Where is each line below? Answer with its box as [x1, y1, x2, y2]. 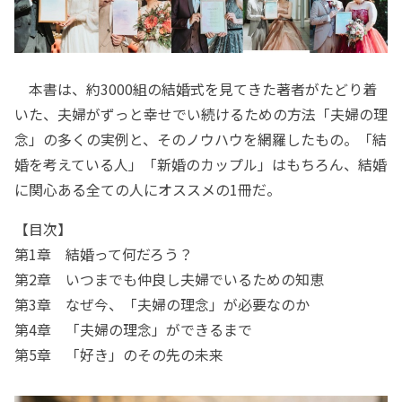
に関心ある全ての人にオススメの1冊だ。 [14, 179, 281, 200]
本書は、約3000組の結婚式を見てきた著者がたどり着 [14, 78, 377, 100]
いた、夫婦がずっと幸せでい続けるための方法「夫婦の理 [14, 103, 388, 125]
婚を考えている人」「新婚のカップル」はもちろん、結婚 [14, 153, 387, 175]
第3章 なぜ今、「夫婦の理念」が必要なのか [14, 293, 310, 315]
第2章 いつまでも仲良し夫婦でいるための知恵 [14, 268, 324, 290]
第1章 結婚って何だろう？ [14, 243, 193, 265]
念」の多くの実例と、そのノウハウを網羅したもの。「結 [14, 128, 387, 150]
